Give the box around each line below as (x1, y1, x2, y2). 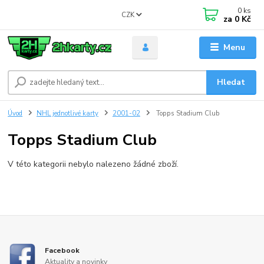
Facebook (45, 245, 80, 255)
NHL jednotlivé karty (37, 109, 98, 118)
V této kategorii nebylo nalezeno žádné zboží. (8, 158, 179, 170)
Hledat (217, 77, 246, 88)
